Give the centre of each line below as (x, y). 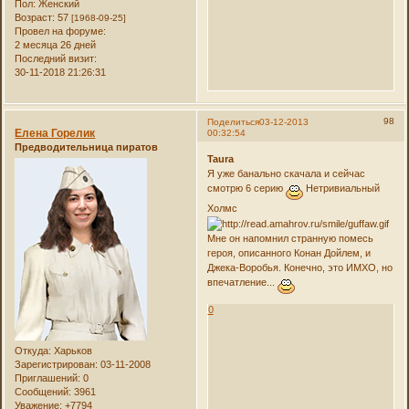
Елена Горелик (55, 133)
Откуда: (33, 350)
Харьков (72, 350)
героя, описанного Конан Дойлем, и (288, 253)
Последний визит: (56, 58)
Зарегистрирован (55, 364)
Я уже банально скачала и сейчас (286, 174)
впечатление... (242, 283)
